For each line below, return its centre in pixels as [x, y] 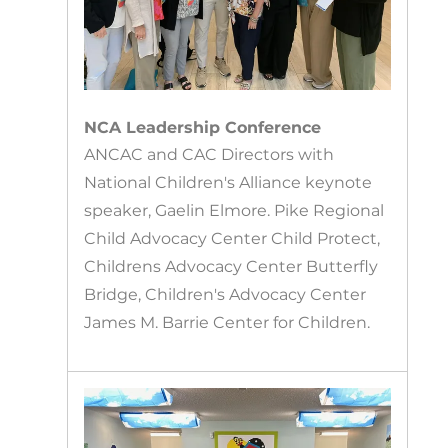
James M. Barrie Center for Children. [227, 323]
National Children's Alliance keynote [228, 183]
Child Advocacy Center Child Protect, [232, 239]
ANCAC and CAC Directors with [209, 155]
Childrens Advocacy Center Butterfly [231, 267]
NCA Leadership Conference [203, 128]
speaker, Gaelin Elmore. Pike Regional [234, 211]
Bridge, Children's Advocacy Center [225, 295]
